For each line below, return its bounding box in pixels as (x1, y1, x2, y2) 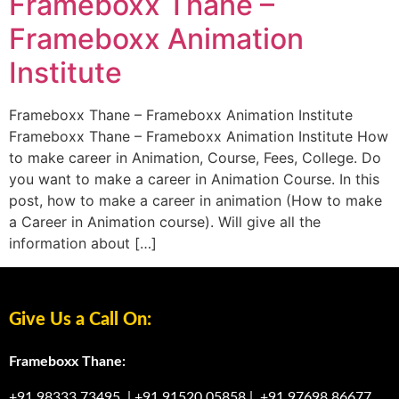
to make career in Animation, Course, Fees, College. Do (9, 149, 381, 167)
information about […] (9, 234, 157, 253)
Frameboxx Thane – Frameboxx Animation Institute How (9, 127, 388, 146)
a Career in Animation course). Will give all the (9, 213, 321, 232)
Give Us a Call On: (9, 310, 151, 329)
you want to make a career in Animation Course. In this (9, 170, 379, 189)
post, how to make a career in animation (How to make (9, 191, 382, 210)
